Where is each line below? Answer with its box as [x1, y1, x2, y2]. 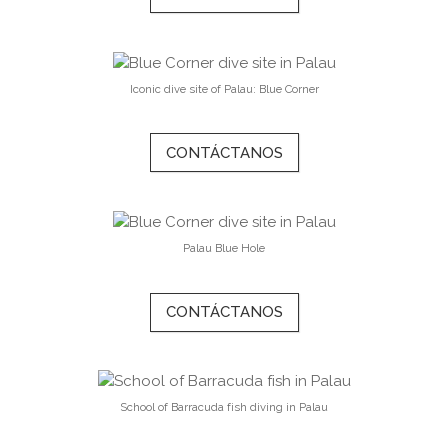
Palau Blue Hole [183, 240, 265, 255]
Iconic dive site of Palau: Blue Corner [129, 81, 319, 96]
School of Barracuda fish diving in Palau [120, 399, 328, 414]
